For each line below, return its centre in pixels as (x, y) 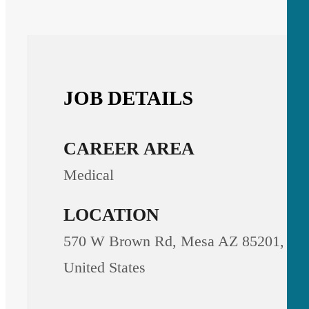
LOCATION (112, 215)
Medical (89, 175)
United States (105, 268)
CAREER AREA (129, 149)
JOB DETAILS (129, 98)
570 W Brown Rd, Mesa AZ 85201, (174, 241)
